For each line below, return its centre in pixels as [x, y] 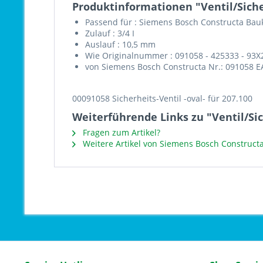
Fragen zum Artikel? [120, 132]
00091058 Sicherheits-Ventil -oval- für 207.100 [162, 98]
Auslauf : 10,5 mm [120, 44]
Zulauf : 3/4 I [110, 33]
